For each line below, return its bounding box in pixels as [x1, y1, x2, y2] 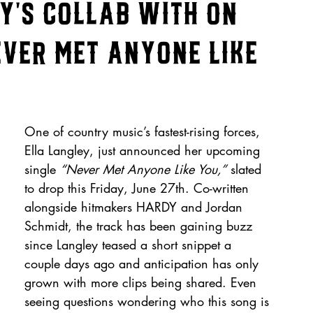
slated [226, 161, 265, 177]
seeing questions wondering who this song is [24, 293, 273, 310]
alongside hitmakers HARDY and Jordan [24, 198, 247, 215]
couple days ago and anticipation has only [24, 255, 263, 272]
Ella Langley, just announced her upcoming [24, 142, 264, 159]
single [24, 161, 60, 177]
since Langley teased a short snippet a [24, 236, 235, 253]
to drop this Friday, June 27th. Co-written [24, 180, 253, 196]
